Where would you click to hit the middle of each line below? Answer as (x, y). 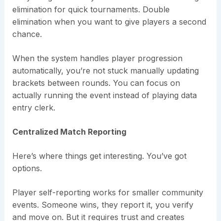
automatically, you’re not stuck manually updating (105, 71)
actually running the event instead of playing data (104, 95)
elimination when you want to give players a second (109, 22)
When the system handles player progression (97, 58)
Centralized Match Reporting (69, 132)
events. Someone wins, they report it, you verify (103, 205)
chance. (27, 34)
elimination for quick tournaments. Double (91, 10)
